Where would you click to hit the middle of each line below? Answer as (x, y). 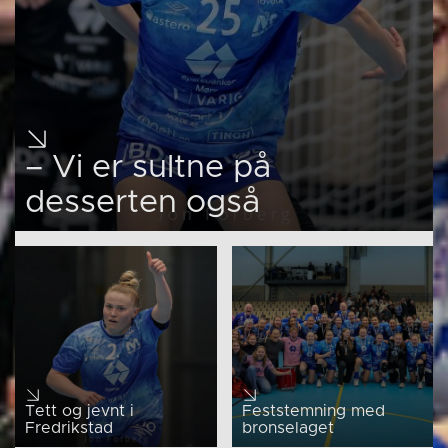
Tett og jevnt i (79, 411)
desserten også (142, 202)
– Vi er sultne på (148, 167)
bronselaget (287, 428)
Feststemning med (313, 411)
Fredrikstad (69, 428)
